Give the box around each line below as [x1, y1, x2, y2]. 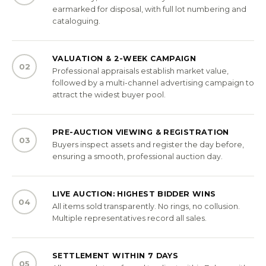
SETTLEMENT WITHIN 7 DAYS [52, 251, 178, 260]
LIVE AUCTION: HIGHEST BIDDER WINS [52, 189, 216, 198]
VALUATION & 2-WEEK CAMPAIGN [52, 53, 197, 63]
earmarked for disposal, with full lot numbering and [52, 4, 246, 14]
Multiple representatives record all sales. [52, 213, 207, 223]
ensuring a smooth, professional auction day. [52, 151, 223, 161]
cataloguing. [52, 16, 100, 26]
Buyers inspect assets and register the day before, [52, 140, 244, 149]
